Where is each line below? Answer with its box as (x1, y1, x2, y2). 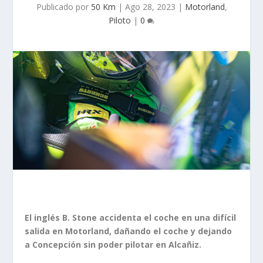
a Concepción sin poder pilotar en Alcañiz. (25, 238, 202, 250)
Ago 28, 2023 (124, 1, 176, 12)
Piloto (109, 15, 131, 26)
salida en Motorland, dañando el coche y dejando (25, 225, 232, 237)
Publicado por (36, 1, 91, 12)
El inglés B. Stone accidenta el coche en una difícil (25, 211, 237, 223)
